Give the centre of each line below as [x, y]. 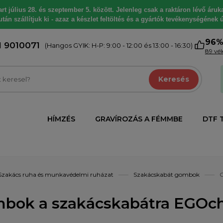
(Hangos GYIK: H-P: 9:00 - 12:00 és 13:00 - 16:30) [118, 45]
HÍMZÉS [61, 119]
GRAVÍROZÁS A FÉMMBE [139, 119]
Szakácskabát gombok [167, 175]
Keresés [174, 79]
